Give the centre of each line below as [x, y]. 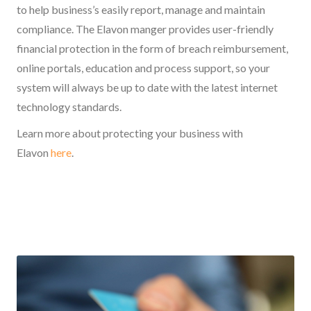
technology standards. [70, 106]
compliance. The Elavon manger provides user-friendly [145, 28]
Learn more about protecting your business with [130, 133]
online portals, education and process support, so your [143, 67]
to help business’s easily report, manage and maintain [141, 9]
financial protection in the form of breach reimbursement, [152, 48]
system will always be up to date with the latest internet [147, 87]
